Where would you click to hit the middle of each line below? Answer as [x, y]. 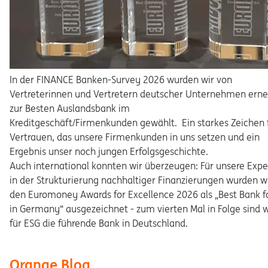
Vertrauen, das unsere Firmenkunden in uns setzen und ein [135, 137]
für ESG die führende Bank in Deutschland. [99, 223]
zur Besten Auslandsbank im [70, 108]
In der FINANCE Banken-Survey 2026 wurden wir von [121, 80]
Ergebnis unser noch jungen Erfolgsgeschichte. [109, 151]
